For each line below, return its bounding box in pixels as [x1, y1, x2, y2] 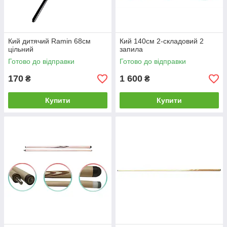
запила [120, 45, 143, 53]
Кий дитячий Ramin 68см [8, 37, 91, 45]
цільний [8, 45, 33, 53]
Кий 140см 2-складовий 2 [120, 37, 204, 45]
